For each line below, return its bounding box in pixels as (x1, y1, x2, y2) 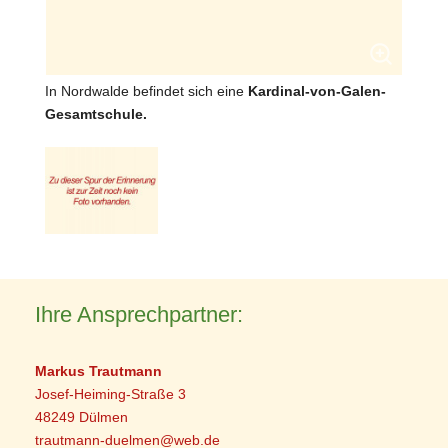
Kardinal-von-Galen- (248, 83, 387, 100)
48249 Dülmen (35, 409, 129, 426)
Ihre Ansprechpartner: (35, 302, 244, 328)
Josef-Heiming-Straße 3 (35, 386, 187, 403)
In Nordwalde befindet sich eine (45, 83, 249, 100)
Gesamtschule (45, 106, 144, 123)
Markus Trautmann (35, 363, 167, 380)
